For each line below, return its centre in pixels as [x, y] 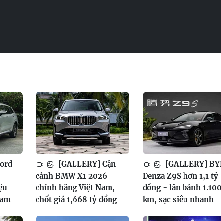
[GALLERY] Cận [86, 164]
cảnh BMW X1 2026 [72, 176]
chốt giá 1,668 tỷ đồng [76, 199]
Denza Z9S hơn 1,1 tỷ [180, 176]
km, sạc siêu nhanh [178, 199]
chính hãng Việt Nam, [75, 187]
